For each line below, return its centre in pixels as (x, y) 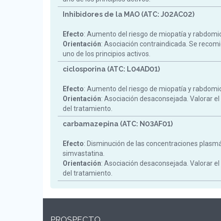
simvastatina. (84, 153)
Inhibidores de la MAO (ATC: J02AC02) (129, 14)
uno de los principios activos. (107, 54)
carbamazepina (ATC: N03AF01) (118, 124)
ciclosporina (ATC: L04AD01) (111, 69)
